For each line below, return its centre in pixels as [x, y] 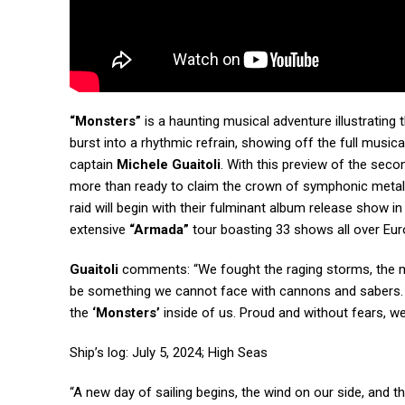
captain [93, 165]
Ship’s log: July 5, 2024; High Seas [169, 353]
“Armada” [159, 230]
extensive [99, 230]
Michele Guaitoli [169, 165]
